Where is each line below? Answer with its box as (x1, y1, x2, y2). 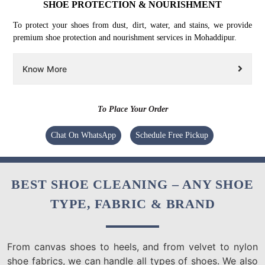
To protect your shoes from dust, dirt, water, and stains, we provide (13, 21, 252, 30)
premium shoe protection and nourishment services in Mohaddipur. (13, 33, 237, 43)
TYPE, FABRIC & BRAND (50, 196, 215, 212)
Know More (22, 64, 67, 75)
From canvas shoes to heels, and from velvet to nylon (7, 241, 258, 253)
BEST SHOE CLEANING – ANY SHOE (11, 177, 254, 192)
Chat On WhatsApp (51, 131, 116, 140)
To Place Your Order (97, 105, 168, 114)
